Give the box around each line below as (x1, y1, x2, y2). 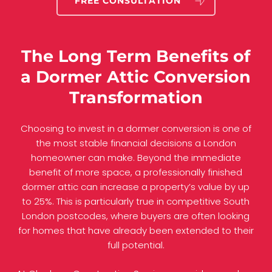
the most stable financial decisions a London (35, 137, 236, 150)
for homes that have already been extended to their (18, 224, 254, 237)
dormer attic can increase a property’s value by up (22, 180, 250, 194)
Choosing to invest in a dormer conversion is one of (20, 122, 251, 135)
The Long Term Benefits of (21, 46, 251, 66)
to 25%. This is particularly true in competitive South (22, 195, 250, 208)
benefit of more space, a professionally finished (29, 166, 243, 179)
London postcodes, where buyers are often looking (22, 209, 250, 223)
